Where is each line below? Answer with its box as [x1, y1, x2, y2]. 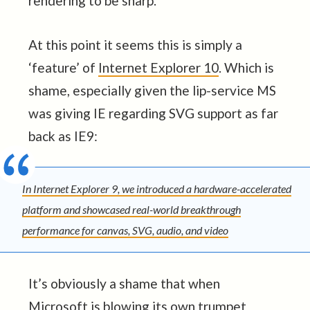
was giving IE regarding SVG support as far [28, 104, 278, 121]
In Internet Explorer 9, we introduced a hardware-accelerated [22, 181, 292, 195]
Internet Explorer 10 [98, 59, 219, 75]
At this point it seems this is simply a [28, 36, 242, 53]
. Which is [218, 59, 274, 75]
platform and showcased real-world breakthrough [22, 202, 241, 216]
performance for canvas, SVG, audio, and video [22, 223, 229, 237]
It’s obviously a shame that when [28, 275, 220, 291]
